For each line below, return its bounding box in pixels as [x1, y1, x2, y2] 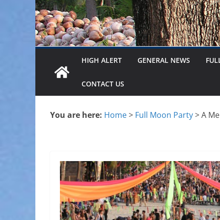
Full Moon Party [135, 109, 193, 120]
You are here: [50, 109, 102, 120]
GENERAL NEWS [137, 55, 190, 65]
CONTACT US [82, 79, 124, 88]
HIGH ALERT [82, 55, 122, 65]
